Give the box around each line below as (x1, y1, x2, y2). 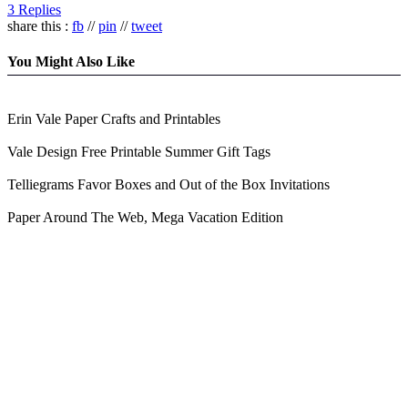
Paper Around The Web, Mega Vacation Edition (7, 209, 283, 226)
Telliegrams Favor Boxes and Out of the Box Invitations (7, 177, 330, 193)
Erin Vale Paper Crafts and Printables (7, 111, 220, 127)
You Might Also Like (7, 53, 135, 69)
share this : (7, 17, 72, 34)
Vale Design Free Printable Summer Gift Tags (7, 144, 270, 160)
